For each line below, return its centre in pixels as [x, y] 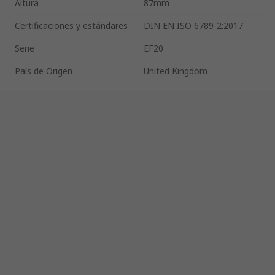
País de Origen [44, 71]
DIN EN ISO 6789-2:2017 [193, 25]
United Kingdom [176, 71]
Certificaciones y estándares [71, 25]
